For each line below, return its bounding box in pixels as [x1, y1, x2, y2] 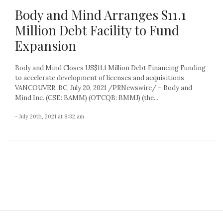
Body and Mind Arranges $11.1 [15, 6, 186, 24]
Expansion [15, 37, 76, 55]
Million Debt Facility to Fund [15, 21, 179, 39]
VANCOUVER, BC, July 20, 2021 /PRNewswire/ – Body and [15, 84, 192, 93]
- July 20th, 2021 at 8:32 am [15, 113, 84, 120]
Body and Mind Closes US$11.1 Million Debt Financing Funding [15, 64, 206, 73]
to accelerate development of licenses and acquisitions [15, 74, 184, 83]
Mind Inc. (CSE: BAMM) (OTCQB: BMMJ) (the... [15, 94, 158, 103]
